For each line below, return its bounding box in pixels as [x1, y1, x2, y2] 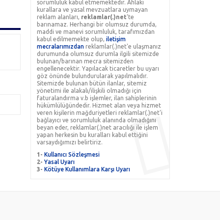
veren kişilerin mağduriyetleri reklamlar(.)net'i [37, 110, 163, 116]
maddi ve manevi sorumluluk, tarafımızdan [37, 28, 155, 35]
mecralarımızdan [37, 43, 84, 50]
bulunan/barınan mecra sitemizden [37, 58, 134, 64]
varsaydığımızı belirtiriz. [37, 139, 103, 145]
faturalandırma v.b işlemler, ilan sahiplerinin [37, 95, 157, 101]
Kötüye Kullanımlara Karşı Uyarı [44, 166, 131, 172]
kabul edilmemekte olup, [37, 36, 107, 42]
